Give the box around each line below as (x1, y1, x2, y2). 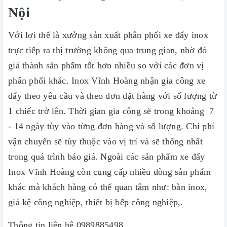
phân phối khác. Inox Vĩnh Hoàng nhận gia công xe (8, 75, 205, 86)
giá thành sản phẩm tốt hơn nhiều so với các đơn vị (8, 60, 204, 70)
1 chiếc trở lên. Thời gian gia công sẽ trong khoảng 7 (8, 106, 214, 116)
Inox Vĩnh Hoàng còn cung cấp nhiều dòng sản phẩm (8, 167, 211, 177)
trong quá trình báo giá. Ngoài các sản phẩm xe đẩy (8, 152, 205, 162)
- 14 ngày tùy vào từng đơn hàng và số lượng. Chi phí (8, 121, 214, 131)
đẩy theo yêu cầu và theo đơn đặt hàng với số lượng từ (8, 91, 217, 101)
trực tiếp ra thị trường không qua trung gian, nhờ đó (8, 45, 207, 55)
